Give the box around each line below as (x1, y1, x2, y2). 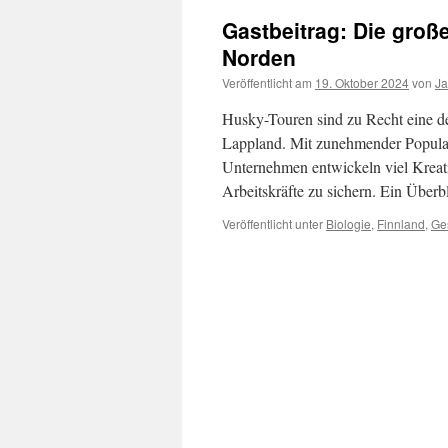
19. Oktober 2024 (315, 74, 409, 91)
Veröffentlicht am (222, 74, 312, 91)
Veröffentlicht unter (222, 215, 323, 232)
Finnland (377, 215, 425, 232)
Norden (222, 42, 296, 72)
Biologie (326, 215, 371, 232)
